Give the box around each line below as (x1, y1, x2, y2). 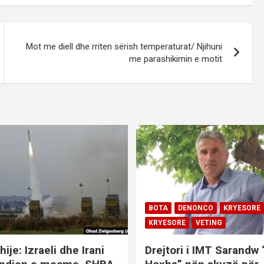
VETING (196, 219, 222, 227)
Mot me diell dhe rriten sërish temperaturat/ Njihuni (26, 41, 223, 52)
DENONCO (178, 204, 213, 213)
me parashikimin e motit (129, 54, 223, 65)
